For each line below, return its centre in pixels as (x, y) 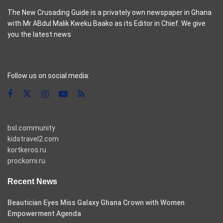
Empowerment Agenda (44, 214)
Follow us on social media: (49, 76)
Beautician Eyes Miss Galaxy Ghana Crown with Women (96, 203)
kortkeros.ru (27, 150)
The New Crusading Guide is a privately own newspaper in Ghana (110, 13)
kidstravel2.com (33, 139)
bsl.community (31, 128)
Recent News (32, 182)
